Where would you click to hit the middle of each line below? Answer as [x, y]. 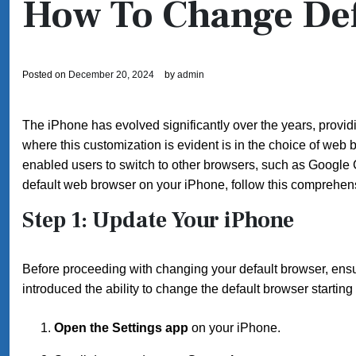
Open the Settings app [121, 328]
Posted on [45, 75]
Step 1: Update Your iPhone [158, 220]
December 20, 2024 [111, 75]
